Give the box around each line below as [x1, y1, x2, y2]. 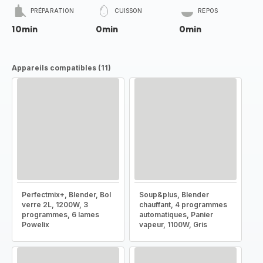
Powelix [22, 220, 49, 229]
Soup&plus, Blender [139, 190, 209, 199]
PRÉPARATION [31, 7, 75, 14]
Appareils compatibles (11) [12, 63, 111, 72]
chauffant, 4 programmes [139, 200, 227, 209]
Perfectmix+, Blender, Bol [22, 190, 111, 199]
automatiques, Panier [139, 210, 213, 219]
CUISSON [114, 7, 143, 14]
